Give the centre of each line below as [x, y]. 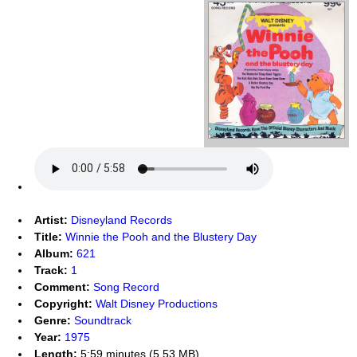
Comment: [62, 286]
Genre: [53, 320]
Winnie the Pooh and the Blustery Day [161, 236]
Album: [54, 253]
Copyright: [63, 303]
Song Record [126, 286]
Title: [48, 236]
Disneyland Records [122, 220]
